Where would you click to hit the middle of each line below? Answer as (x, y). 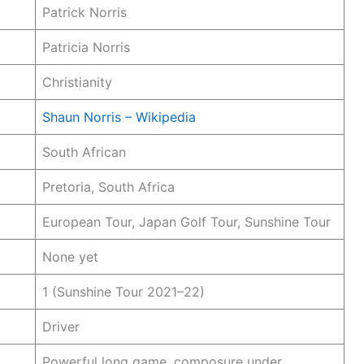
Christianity (77, 82)
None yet (70, 256)
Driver (61, 326)
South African (84, 152)
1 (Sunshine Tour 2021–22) (123, 291)
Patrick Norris (84, 12)
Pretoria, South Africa (108, 186)
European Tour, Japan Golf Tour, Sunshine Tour (186, 221)
